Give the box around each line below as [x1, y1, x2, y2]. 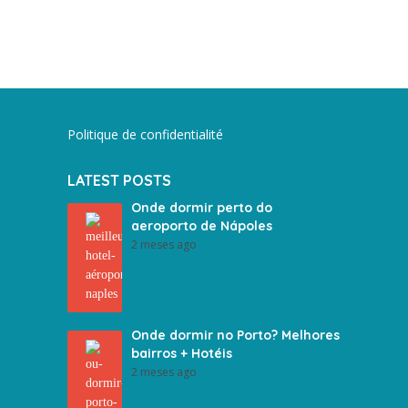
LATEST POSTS [67, 171, 171, 189]
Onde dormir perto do [131, 199, 272, 216]
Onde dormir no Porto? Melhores [131, 327, 340, 343]
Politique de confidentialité [67, 126, 223, 143]
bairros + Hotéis [131, 345, 232, 362]
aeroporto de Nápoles [131, 218, 272, 234]
